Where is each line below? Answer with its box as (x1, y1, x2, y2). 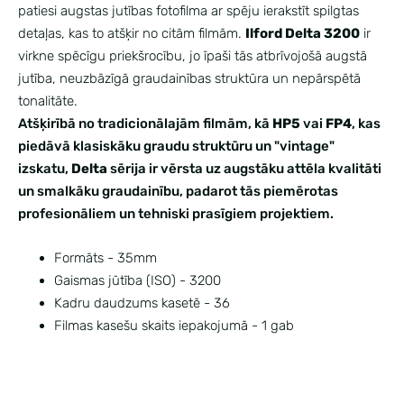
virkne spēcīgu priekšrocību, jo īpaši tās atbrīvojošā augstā (18, 47, 367, 64)
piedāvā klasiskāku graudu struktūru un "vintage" (18, 137, 335, 154)
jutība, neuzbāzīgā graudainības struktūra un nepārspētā (18, 69, 361, 87)
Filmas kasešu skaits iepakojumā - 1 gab (54, 317, 294, 334)
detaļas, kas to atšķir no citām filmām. (18, 24, 245, 41)
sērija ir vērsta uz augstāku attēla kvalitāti (107, 160, 381, 177)
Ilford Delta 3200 (245, 24, 360, 41)
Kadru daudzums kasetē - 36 (54, 294, 230, 311)
